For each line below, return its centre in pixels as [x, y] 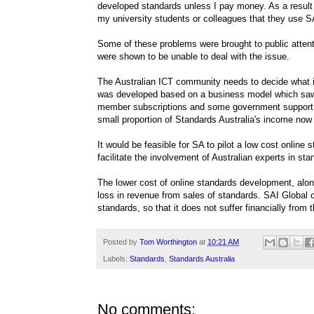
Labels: [116, 259]
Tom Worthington [168, 241]
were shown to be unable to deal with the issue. [193, 56]
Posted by [121, 241]
